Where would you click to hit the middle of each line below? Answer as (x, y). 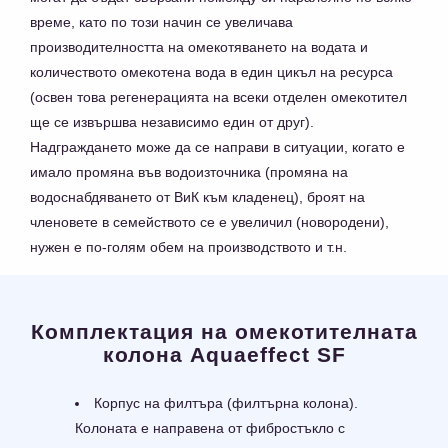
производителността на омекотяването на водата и (199, 47)
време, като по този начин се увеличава (161, 22)
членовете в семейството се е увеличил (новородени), (209, 222)
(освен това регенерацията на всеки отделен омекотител (218, 97)
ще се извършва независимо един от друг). (172, 122)
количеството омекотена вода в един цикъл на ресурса (211, 72)
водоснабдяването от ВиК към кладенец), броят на (197, 197)
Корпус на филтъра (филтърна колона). (226, 403)
